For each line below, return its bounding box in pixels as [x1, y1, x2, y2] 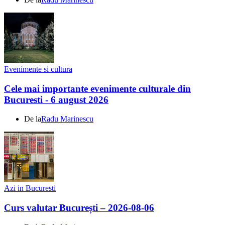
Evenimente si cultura [4, 65, 72, 73]
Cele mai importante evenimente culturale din [4, 83, 191, 94]
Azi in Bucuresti [4, 184, 56, 193]
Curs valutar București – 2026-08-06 [4, 202, 154, 213]
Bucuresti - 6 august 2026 [4, 94, 108, 105]
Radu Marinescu [41, 115, 93, 124]
